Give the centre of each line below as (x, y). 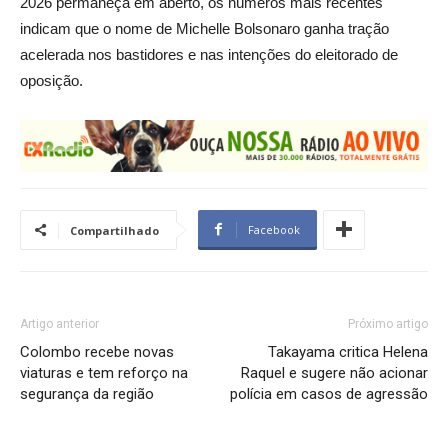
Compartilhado (114, 230)
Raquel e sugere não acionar (334, 372)
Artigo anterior (59, 323)
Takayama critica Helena (348, 351)
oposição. (51, 80)
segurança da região (87, 393)
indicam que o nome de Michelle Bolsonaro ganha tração (204, 28)
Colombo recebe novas (97, 351)
